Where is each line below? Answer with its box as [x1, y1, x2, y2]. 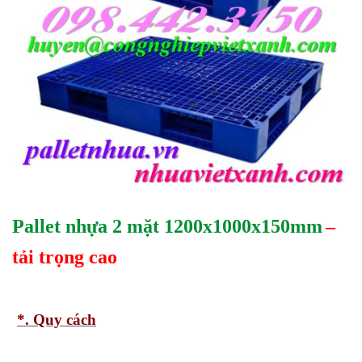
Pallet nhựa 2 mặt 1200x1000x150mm [12, 215, 322, 237]
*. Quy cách [17, 311, 96, 329]
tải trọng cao [12, 246, 117, 267]
